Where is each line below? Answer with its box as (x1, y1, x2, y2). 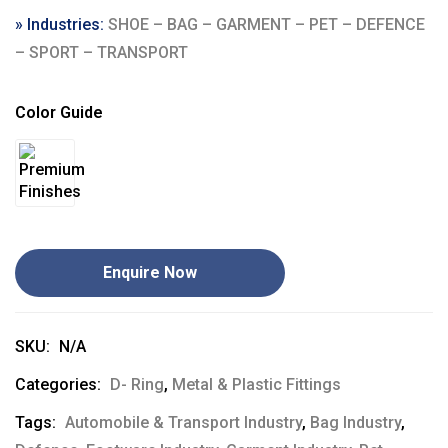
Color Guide (15, 103, 103, 122)
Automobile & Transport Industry (65, 413, 302, 432)
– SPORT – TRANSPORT (15, 43, 188, 62)
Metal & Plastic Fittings (172, 375, 341, 394)
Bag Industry (310, 413, 401, 432)
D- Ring (110, 375, 164, 394)
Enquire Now (103, 263, 197, 282)
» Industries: (15, 15, 108, 34)
